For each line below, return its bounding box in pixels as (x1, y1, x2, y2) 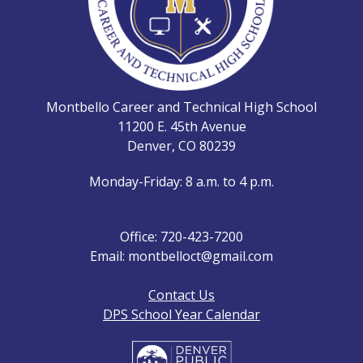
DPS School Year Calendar (103, 305, 260, 323)
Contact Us (148, 285, 215, 304)
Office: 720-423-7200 (120, 227, 243, 246)
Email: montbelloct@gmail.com (90, 246, 273, 265)
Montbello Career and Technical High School (46, 97, 317, 116)
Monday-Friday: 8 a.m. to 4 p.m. (89, 172, 274, 190)
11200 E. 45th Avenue (117, 117, 246, 135)
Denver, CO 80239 (127, 136, 236, 155)
